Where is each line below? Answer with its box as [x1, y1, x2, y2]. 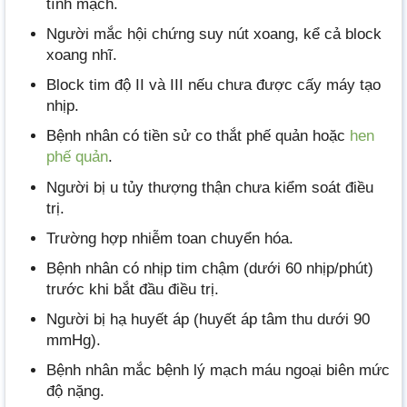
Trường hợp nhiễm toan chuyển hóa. [46, 229, 293, 247]
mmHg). [46, 332, 101, 350]
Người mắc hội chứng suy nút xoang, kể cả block [46, 25, 382, 44]
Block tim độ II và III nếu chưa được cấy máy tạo [46, 76, 381, 94]
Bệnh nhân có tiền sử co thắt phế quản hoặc [46, 127, 350, 145]
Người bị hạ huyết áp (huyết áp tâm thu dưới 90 [46, 311, 370, 329]
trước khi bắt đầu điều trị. [46, 281, 219, 298]
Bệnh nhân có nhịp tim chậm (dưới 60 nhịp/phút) [46, 260, 373, 277]
